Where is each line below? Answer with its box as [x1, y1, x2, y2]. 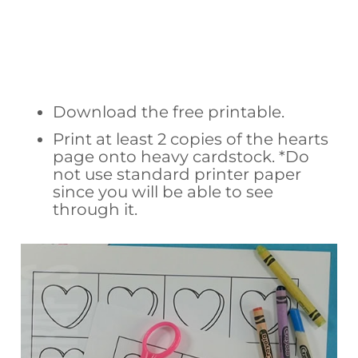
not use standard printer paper [53, 165, 302, 185]
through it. [53, 200, 138, 220]
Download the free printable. [53, 102, 285, 122]
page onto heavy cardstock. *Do [53, 147, 310, 167]
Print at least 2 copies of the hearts [53, 129, 329, 149]
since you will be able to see [53, 182, 274, 202]
